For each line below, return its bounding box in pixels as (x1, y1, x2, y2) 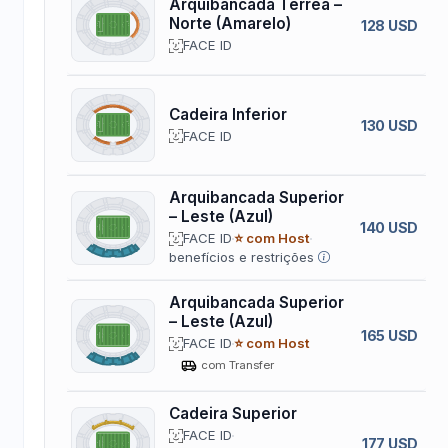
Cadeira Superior (168, 404, 297, 423)
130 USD (360, 116, 418, 134)
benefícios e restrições (168, 249, 314, 265)
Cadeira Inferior (168, 104, 287, 124)
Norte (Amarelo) (168, 14, 291, 33)
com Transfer (200, 358, 274, 372)
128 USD (360, 16, 418, 34)
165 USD (360, 327, 418, 344)
